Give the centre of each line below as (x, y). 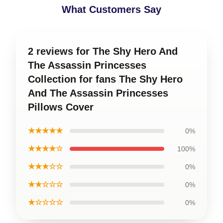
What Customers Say (111, 9)
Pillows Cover (61, 107)
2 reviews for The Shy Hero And (103, 51)
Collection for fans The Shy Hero (105, 79)
